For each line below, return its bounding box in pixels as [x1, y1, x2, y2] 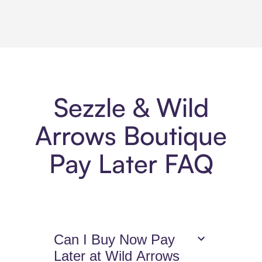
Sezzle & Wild [53, 91, 209, 124]
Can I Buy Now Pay [54, 232, 175, 248]
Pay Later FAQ [49, 147, 213, 180]
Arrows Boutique [35, 119, 227, 152]
